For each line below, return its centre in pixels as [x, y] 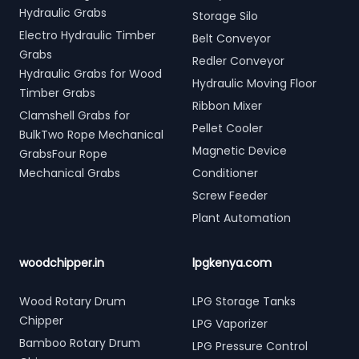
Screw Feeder [230, 196]
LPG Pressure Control [250, 346]
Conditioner [225, 173]
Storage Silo [225, 16]
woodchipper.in [62, 263]
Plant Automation [242, 218]
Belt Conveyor [232, 38]
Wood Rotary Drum [73, 301]
